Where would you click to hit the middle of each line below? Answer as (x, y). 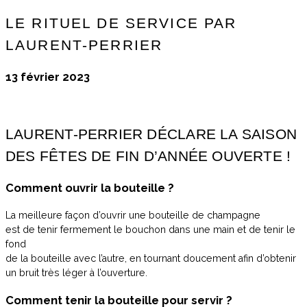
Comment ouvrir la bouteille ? (90, 188)
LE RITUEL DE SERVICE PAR (121, 24)
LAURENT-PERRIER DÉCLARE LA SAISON (151, 135)
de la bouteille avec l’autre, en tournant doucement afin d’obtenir (151, 258)
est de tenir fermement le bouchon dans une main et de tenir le (150, 229)
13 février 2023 (48, 76)
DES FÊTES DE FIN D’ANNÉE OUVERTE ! (148, 157)
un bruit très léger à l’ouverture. (76, 272)
